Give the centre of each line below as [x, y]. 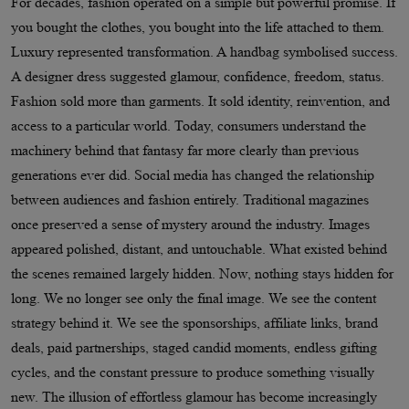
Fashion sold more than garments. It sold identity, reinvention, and [200, 100]
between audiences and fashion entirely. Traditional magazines [190, 199]
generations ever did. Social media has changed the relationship [193, 174]
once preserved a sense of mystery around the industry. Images [190, 224]
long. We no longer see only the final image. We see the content [194, 298]
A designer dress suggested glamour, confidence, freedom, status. [198, 76]
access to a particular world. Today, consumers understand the [189, 125]
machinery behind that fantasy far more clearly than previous [185, 150]
